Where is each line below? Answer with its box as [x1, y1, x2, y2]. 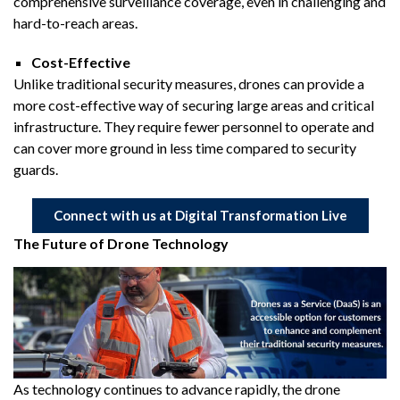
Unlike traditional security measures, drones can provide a [13, 74, 364, 92]
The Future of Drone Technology [13, 234, 231, 252]
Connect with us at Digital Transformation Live [53, 206, 347, 223]
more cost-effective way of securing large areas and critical [13, 96, 374, 113]
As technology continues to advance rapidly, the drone [13, 380, 340, 398]
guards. [13, 160, 58, 178]
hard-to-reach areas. [13, 13, 137, 31]
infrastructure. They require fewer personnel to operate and [13, 117, 374, 135]
